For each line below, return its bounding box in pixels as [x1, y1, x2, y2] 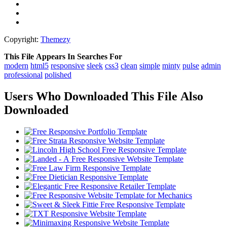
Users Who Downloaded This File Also [4, 89, 203, 103]
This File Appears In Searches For [4, 52, 122, 61]
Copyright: [4, 34, 39, 44]
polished [45, 70, 71, 79]
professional [4, 70, 43, 79]
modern [4, 61, 28, 70]
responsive [51, 61, 85, 70]
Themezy [41, 34, 70, 44]
